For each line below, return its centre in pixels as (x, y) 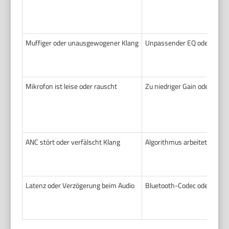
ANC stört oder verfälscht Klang (73, 142)
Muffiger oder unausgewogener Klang (82, 42)
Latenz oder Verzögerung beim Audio (80, 185)
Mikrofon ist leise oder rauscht (72, 86)
